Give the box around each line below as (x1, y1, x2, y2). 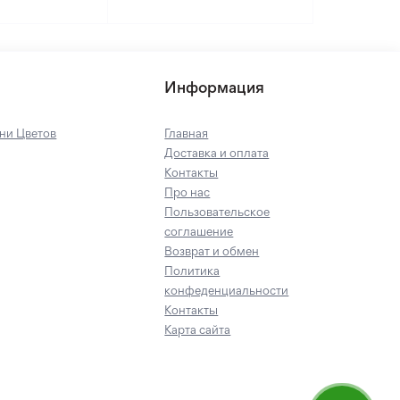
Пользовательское (164, 204, 271, 219)
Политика (164, 263, 221, 278)
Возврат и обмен (164, 244, 260, 258)
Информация (164, 78, 265, 96)
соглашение (164, 224, 234, 238)
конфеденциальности (164, 283, 289, 297)
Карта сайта (164, 322, 231, 337)
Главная (164, 126, 209, 140)
